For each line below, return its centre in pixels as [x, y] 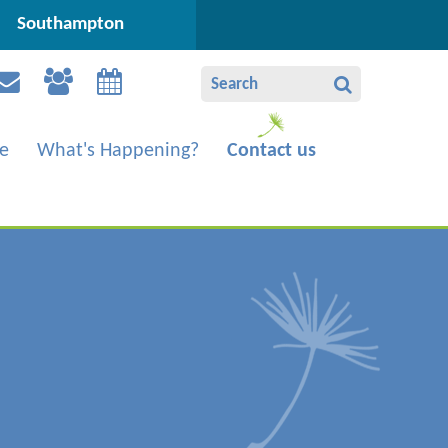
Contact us [271, 151]
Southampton [70, 24]
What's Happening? [117, 151]
